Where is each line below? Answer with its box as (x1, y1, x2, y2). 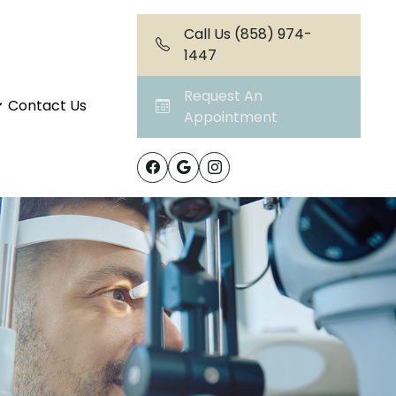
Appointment (184, 107, 278, 127)
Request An (184, 86, 263, 106)
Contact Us (8, 95, 88, 116)
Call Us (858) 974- (184, 24, 313, 44)
